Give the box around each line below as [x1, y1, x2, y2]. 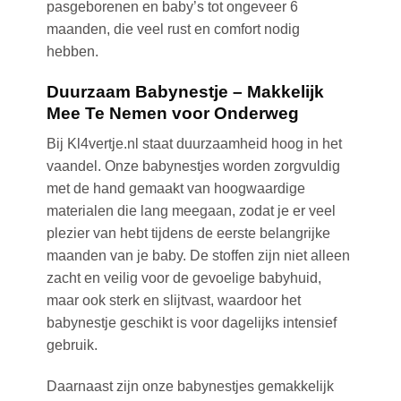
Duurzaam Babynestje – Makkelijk [46, 81, 324, 101]
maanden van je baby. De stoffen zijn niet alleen [46, 248, 350, 264]
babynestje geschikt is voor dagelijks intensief [46, 315, 337, 331]
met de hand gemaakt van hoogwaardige [46, 181, 305, 197]
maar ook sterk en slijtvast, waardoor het [46, 293, 301, 309]
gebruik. [46, 337, 98, 354]
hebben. [46, 44, 98, 60]
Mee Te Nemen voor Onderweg [46, 103, 299, 123]
